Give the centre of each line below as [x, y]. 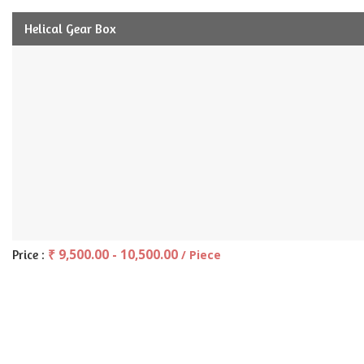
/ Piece [201, 255]
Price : [30, 255]
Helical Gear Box [70, 28]
